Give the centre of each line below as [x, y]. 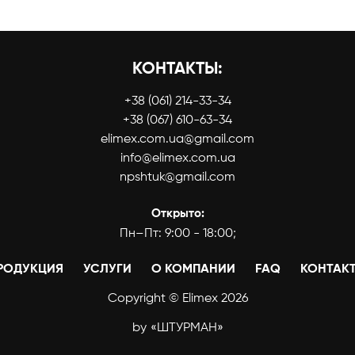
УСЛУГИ [107, 269]
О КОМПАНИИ [193, 269]
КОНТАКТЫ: [177, 69]
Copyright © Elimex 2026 [177, 299]
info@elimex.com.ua [177, 158]
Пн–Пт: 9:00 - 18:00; [177, 234]
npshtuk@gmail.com [177, 177]
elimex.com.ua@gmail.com [177, 139]
